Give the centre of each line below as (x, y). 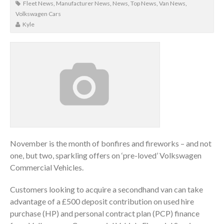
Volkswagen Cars (38, 14)
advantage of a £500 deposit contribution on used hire (102, 201)
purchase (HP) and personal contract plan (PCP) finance (105, 213)
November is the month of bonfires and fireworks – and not (111, 143)
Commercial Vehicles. (47, 167)
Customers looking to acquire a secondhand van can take (106, 189)
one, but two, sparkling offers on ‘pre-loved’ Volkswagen (106, 155)
